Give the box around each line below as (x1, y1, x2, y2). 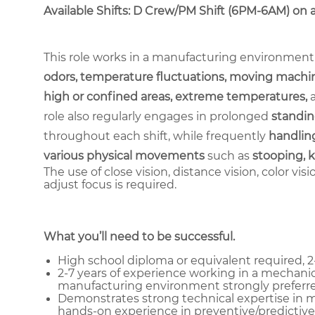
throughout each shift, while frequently (44, 129, 269, 143)
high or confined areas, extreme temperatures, (44, 89, 310, 103)
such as (205, 148, 252, 162)
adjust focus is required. (44, 177, 176, 191)
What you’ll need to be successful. (44, 230, 235, 244)
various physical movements (44, 148, 205, 162)
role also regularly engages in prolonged (44, 109, 271, 123)
